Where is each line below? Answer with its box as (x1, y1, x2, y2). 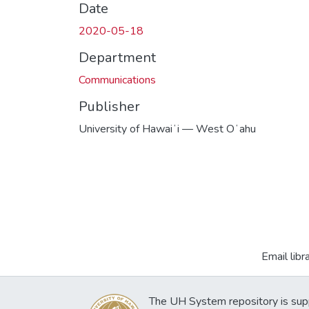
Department (79, 48, 156, 67)
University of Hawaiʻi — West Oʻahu (79, 121, 256, 137)
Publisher (79, 97, 140, 116)
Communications (79, 72, 156, 88)
